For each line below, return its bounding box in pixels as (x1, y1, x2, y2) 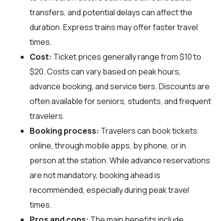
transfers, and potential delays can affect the (30, 6, 192, 18)
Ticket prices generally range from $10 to (52, 51, 201, 62)
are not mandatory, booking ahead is (30, 169, 160, 181)
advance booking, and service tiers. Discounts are (30, 80, 210, 92)
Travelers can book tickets (99, 125, 197, 136)
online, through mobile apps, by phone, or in (30, 140, 186, 151)
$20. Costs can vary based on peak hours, (30, 66, 181, 77)
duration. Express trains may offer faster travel (30, 21, 198, 33)
